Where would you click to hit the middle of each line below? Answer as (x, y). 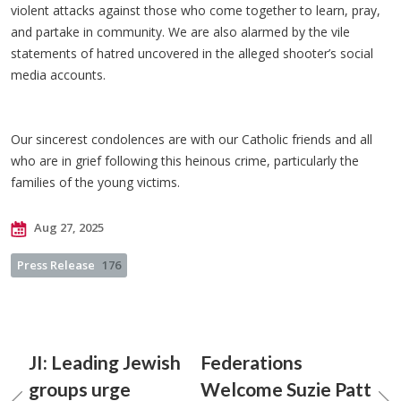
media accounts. (60, 75)
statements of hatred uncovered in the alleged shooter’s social (192, 53)
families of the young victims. (95, 182)
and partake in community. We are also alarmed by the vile (180, 32)
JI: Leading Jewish (105, 362)
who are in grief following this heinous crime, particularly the (185, 161)
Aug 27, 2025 (68, 227)
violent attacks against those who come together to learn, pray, (196, 10)
